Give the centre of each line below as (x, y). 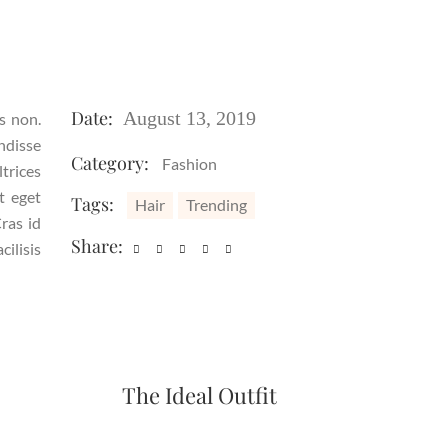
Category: (110, 163)
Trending (216, 204)
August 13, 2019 (189, 118)
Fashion (189, 163)
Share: (97, 246)
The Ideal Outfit (199, 395)
